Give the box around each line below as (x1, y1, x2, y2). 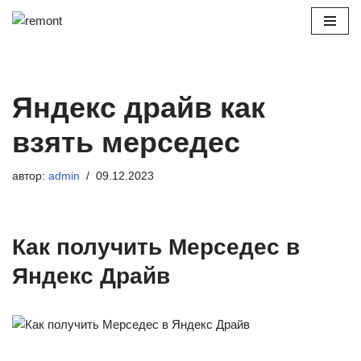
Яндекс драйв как (12, 91, 265, 124)
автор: (12, 170, 48, 182)
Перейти (12, 36, 59, 50)
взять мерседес (12, 126, 240, 159)
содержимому (12, 75, 89, 89)
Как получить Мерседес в (12, 234, 300, 259)
